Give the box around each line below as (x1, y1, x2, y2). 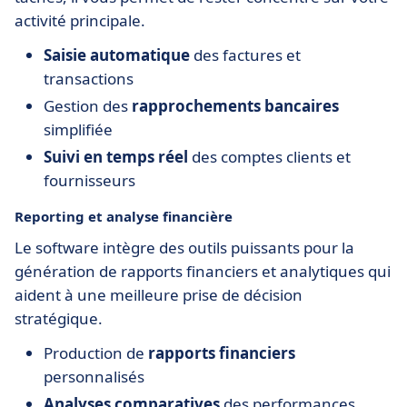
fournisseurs (44, 170, 135, 191)
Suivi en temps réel (44, 146, 188, 167)
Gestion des (44, 95, 132, 116)
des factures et (190, 45, 301, 65)
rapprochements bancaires (132, 95, 339, 116)
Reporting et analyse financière (15, 207, 233, 225)
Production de (44, 342, 148, 363)
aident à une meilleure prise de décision (15, 284, 303, 305)
